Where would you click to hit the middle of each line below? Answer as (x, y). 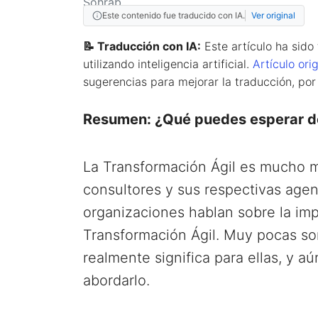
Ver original (273, 15)
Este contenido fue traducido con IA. (174, 15)
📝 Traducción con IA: (142, 46)
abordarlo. (116, 280)
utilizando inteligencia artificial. (168, 64)
